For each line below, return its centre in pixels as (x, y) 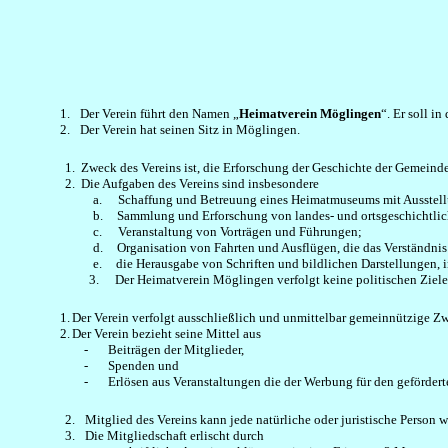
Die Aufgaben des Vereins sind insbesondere (199, 183)
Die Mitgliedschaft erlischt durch (174, 435)
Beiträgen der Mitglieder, (175, 349)
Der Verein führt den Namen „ (159, 113)
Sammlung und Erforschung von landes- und (239, 215)
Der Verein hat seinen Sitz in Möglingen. (190, 129)
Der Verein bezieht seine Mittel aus (167, 333)
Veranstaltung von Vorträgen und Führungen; (240, 231)
